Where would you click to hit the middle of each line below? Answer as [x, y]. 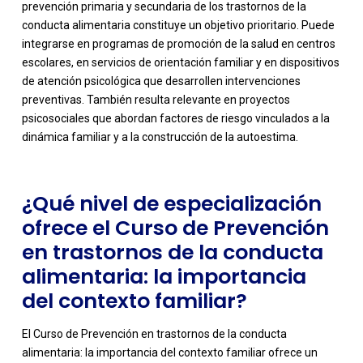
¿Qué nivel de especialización [171, 203]
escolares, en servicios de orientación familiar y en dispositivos [180, 62]
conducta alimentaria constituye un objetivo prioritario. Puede [178, 25]
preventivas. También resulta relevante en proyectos [156, 99]
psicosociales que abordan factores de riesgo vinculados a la [175, 118]
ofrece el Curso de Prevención [175, 228]
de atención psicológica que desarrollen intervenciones [161, 81]
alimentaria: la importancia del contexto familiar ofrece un [169, 352]
